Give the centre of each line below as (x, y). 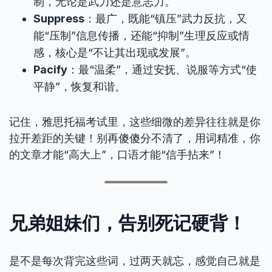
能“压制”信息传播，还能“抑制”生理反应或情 (141, 36)
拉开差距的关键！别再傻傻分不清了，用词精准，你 (135, 138)
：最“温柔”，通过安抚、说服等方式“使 (162, 70)
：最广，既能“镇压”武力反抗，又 (166, 19)
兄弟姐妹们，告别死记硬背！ (127, 223)
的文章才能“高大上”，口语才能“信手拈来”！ (117, 155)
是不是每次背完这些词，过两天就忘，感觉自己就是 (135, 261)
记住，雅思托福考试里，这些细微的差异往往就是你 (135, 122)
